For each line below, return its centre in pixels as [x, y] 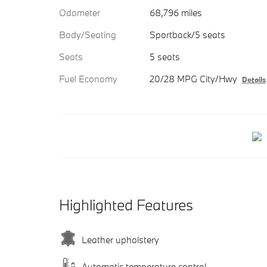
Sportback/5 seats [187, 35]
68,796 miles [176, 13]
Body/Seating [88, 35]
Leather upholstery [120, 239]
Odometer [80, 13]
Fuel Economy [88, 79]
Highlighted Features [126, 205]
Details [254, 80]
